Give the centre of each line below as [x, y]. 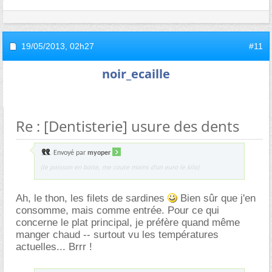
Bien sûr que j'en [216, 198]
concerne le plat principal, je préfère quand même [128, 222]
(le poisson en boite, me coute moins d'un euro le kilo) [120, 167]
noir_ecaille [136, 73]
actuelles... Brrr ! [54, 246]
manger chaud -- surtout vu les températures [117, 234]
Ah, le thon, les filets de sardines [92, 198]
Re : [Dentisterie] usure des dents [127, 126]
